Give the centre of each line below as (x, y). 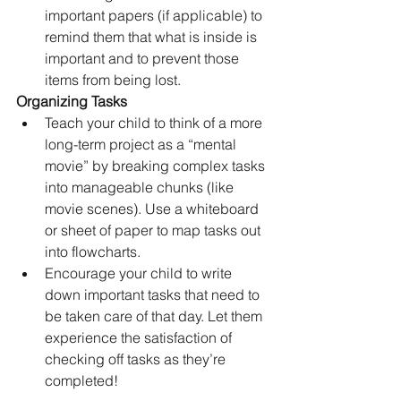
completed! (81, 380)
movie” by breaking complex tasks (157, 165)
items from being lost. (113, 79)
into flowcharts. (93, 251)
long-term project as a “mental (142, 144)
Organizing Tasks (72, 101)
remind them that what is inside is (153, 36)
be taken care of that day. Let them (155, 316)
